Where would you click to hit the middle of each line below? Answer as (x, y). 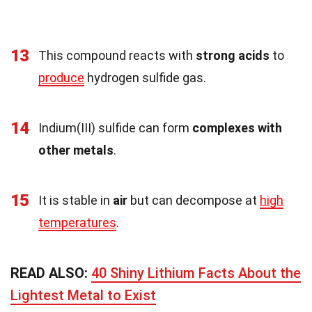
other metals (76, 150)
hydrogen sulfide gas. (145, 77)
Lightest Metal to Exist (83, 295)
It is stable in (76, 200)
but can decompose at (194, 200)
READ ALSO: (51, 273)
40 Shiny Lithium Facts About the (196, 273)
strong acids (233, 55)
